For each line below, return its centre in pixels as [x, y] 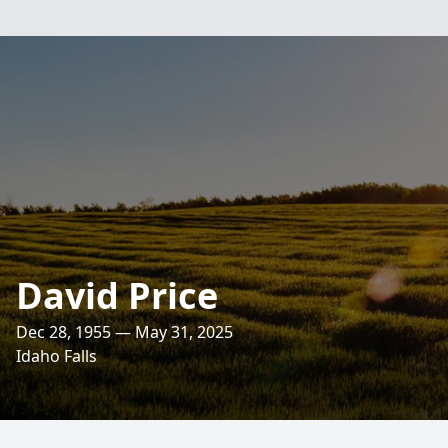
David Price [117, 295]
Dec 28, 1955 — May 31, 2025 [124, 332]
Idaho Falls [56, 356]
